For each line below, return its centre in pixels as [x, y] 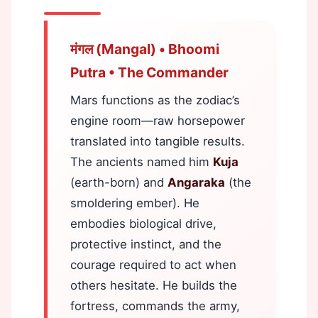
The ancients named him [142, 162]
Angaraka [196, 182]
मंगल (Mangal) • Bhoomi [145, 49]
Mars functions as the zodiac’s [155, 100]
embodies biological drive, [143, 224]
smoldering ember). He [135, 203]
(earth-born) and [119, 182]
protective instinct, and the [146, 244]
